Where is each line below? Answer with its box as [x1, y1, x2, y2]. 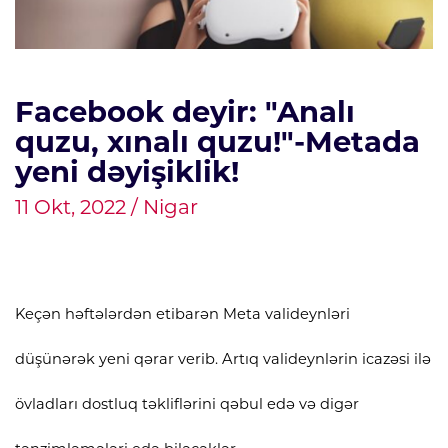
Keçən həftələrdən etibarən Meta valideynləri [15, 304, 350, 323]
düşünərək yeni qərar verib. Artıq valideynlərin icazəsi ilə [15, 349, 431, 368]
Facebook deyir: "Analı [15, 93, 355, 129]
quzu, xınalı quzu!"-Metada [15, 123, 420, 159]
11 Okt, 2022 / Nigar [15, 194, 198, 219]
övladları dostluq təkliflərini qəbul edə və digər [15, 394, 359, 413]
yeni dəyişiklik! [15, 153, 239, 189]
